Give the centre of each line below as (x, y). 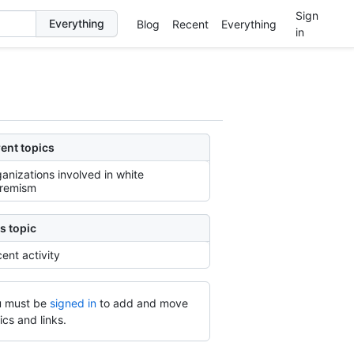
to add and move (143, 303)
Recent (190, 24)
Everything (249, 24)
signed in (73, 303)
